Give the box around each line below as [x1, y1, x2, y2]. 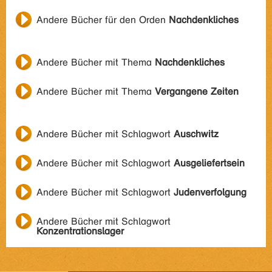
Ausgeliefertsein [174, 157, 245, 169]
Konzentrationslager [36, 225, 124, 237]
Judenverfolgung [174, 186, 246, 198]
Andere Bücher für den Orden [36, 14, 169, 25]
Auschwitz [174, 128, 219, 140]
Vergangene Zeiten [155, 86, 239, 97]
